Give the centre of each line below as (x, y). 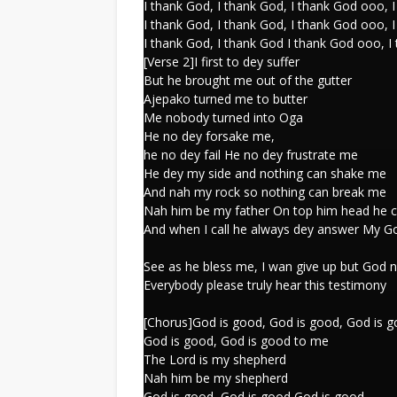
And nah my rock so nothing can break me (265, 192)
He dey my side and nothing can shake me (265, 173)
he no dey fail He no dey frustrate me (251, 155)
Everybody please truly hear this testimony (265, 285)
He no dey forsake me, (209, 136)
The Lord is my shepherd (215, 359)
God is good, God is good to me (236, 341)
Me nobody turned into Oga (223, 117)
